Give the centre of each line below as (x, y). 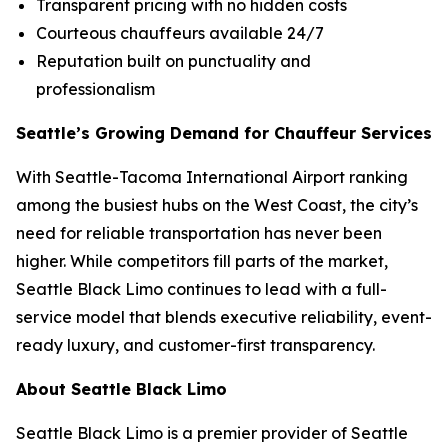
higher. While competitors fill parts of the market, (202, 261)
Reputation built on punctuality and (173, 61)
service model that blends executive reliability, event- (224, 317)
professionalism (95, 89)
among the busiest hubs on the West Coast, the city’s (217, 205)
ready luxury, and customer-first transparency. (195, 345)
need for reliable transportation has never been (199, 233)
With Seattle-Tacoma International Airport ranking (212, 177)
